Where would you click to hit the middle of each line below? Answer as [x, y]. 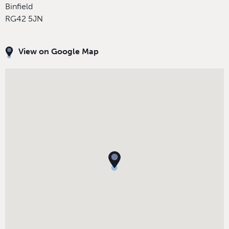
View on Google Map [59, 52]
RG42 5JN [24, 19]
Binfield [19, 7]
